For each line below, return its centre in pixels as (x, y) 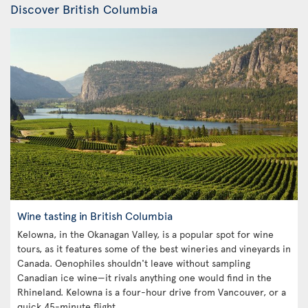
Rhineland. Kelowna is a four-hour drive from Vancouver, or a (152, 292)
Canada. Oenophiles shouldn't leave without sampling (134, 263)
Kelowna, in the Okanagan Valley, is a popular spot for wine (145, 234)
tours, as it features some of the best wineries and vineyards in (154, 249)
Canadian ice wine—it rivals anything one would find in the (144, 277)
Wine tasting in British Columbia (95, 215)
